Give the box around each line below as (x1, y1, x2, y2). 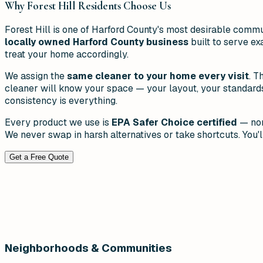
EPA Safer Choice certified (112, 116, 237, 129)
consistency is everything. (5, 95, 117, 107)
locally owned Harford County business (5, 36, 188, 49)
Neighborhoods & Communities (5, 240, 172, 255)
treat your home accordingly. (5, 48, 129, 61)
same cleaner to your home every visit (67, 70, 249, 83)
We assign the (5, 70, 67, 83)
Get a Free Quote (9, 153, 69, 162)
